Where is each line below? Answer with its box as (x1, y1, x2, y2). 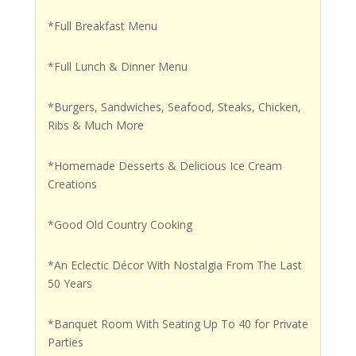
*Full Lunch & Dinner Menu (47, 58, 188, 74)
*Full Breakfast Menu (47, 17, 157, 33)
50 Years (47, 275, 92, 291)
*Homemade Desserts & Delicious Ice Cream (47, 157, 282, 173)
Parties (47, 334, 83, 350)
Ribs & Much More (47, 117, 144, 133)
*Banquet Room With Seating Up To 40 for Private (47, 315, 308, 331)
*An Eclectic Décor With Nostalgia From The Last (47, 257, 302, 273)
